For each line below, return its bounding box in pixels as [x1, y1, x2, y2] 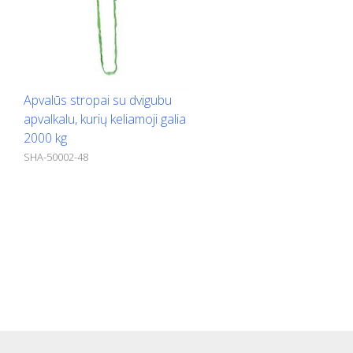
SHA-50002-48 [24, 149, 88, 164]
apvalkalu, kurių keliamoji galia [24, 110, 186, 128]
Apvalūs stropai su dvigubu [24, 91, 172, 109]
